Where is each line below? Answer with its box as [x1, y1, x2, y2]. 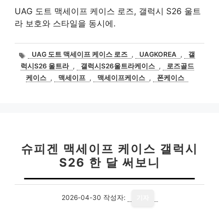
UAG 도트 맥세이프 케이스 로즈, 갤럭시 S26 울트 [15, 6, 201, 16]
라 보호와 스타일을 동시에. [15, 19, 116, 28]
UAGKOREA [139, 50, 177, 59]
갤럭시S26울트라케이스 [80, 62, 155, 70]
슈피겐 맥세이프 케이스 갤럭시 [21, 142, 198, 156]
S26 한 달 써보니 [59, 155, 160, 170]
